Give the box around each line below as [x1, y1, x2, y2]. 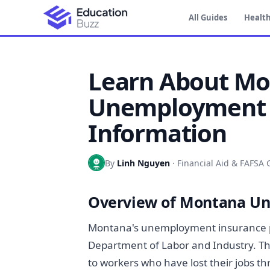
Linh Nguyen [117, 157, 170, 169]
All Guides [189, 12, 227, 23]
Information [88, 116, 227, 149]
